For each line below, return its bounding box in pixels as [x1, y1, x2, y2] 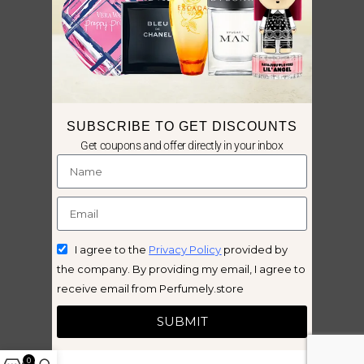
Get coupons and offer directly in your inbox [80, 138, 284, 152]
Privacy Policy [149, 242, 222, 256]
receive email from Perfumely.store [57, 281, 245, 295]
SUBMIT [156, 314, 208, 330]
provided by [221, 242, 288, 256]
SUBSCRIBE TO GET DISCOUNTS [67, 119, 297, 133]
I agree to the [75, 242, 149, 256]
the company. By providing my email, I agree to [57, 262, 306, 275]
